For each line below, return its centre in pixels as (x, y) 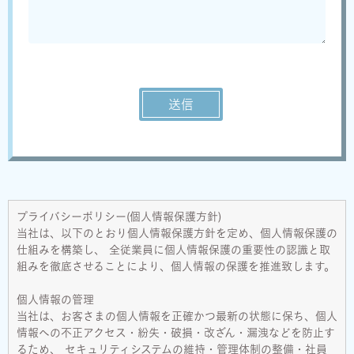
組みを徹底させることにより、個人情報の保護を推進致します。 (176, 266)
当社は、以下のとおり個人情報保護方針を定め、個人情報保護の (177, 233)
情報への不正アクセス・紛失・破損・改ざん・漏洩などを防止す (176, 332)
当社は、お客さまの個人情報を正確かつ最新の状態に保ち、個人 (177, 316)
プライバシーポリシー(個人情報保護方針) (119, 216)
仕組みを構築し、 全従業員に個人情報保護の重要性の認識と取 (173, 249)
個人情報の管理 (55, 299)
